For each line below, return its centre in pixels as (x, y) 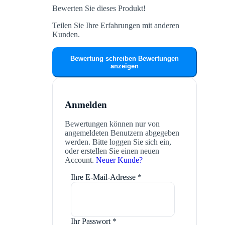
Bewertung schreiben (104, 58)
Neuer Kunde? (119, 160)
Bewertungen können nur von (112, 124)
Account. (80, 160)
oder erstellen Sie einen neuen (112, 151)
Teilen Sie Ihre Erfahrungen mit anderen (116, 25)
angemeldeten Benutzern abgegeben (122, 133)
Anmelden (86, 104)
